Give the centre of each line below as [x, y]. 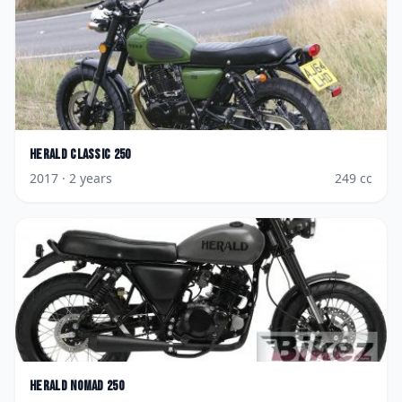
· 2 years [85, 178]
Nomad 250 [97, 386]
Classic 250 [100, 155]
